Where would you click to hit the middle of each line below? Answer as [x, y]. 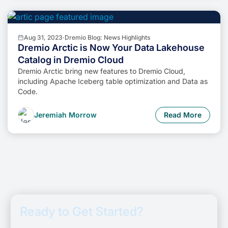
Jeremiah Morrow [65, 115]
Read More [183, 115]
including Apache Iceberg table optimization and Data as [113, 81]
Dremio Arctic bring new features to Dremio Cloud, [102, 71]
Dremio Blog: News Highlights [107, 37]
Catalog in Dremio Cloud [71, 60]
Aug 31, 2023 [43, 37]
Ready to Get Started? [82, 211]
